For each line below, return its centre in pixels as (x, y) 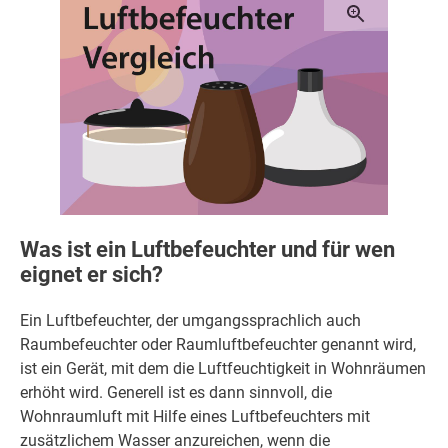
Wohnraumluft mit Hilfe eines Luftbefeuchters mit (195, 417)
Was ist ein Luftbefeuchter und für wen (207, 250)
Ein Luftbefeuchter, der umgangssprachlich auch (190, 321)
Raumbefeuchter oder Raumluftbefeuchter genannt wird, (218, 345)
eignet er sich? (91, 275)
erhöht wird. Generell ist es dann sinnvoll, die (176, 393)
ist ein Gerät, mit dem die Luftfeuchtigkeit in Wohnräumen (223, 369)
